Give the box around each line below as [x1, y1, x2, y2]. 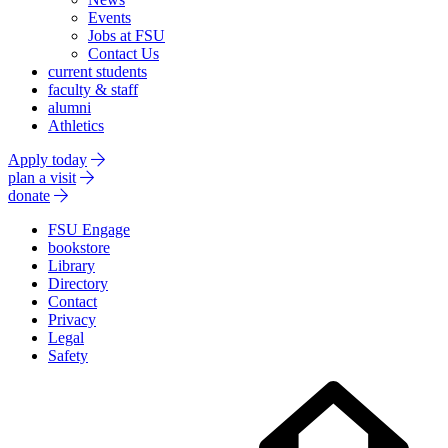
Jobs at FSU [88, 27, 165, 44]
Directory [48, 275, 108, 292]
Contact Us [88, 45, 159, 62]
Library [48, 257, 95, 274]
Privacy [48, 311, 96, 328]
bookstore [48, 239, 110, 256]
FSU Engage [48, 221, 130, 238]
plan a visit [8, 169, 76, 186]
